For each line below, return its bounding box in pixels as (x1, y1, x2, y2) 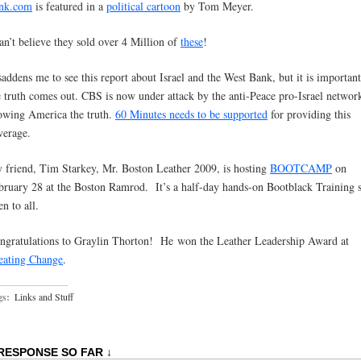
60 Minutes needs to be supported (115, 106, 268, 122)
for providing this (268, 106, 351, 122)
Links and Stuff (15, 290, 73, 304)
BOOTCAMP (270, 160, 332, 176)
